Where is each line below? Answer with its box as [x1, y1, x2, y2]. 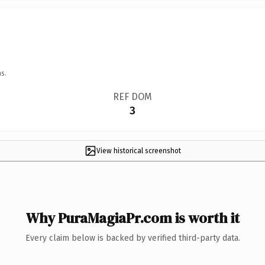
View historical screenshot [96, 146, 181, 155]
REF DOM [112, 91, 152, 102]
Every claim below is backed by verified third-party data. [25, 232, 240, 243]
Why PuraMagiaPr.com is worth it [25, 208, 240, 228]
